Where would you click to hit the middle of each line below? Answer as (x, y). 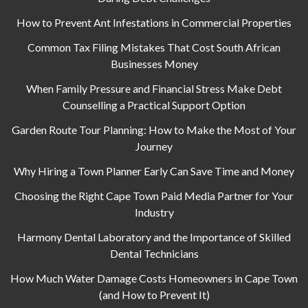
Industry (154, 212)
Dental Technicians (154, 253)
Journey (154, 146)
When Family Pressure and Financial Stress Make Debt (154, 88)
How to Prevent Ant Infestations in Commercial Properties (154, 22)
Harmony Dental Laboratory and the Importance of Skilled (154, 236)
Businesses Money (154, 63)
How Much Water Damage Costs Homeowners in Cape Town (154, 278)
